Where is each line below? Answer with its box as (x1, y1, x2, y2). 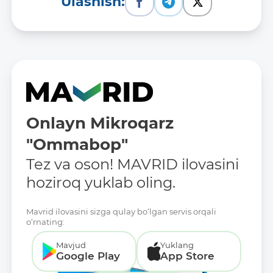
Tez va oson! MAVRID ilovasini (26, 155, 239, 173)
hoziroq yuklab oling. (26, 173, 175, 191)
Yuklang (160, 239, 194, 250)
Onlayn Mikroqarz (26, 113, 174, 133)
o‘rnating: (26, 216, 65, 227)
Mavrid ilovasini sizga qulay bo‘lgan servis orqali (26, 206, 216, 216)
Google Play (55, 249, 120, 262)
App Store (160, 249, 215, 262)
